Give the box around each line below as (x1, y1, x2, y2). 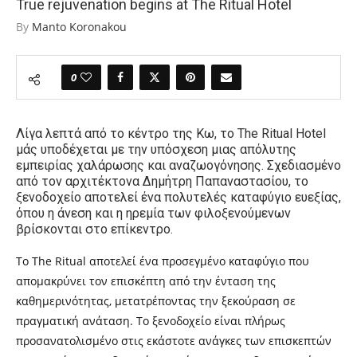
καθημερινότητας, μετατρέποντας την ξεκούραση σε (16, 293, 296, 308)
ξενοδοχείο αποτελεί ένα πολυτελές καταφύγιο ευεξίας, (16, 190, 341, 205)
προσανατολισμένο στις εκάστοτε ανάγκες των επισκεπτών (16, 333, 331, 348)
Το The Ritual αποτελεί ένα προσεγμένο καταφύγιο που (16, 253, 309, 269)
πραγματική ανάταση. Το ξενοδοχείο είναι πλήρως (16, 313, 285, 328)
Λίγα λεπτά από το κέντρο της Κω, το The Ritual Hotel (16, 126, 326, 141)
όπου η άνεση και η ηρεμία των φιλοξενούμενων (16, 206, 291, 221)
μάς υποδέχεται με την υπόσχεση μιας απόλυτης (16, 142, 296, 157)
